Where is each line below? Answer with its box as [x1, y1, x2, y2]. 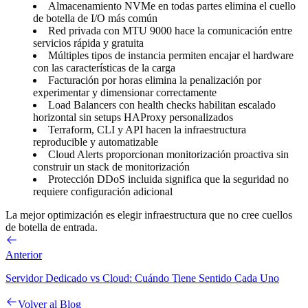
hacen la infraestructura [143, 123, 246, 135]
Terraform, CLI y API [48, 123, 143, 135]
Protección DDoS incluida [48, 173, 162, 185]
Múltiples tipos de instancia [48, 49, 166, 61]
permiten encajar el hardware [166, 49, 294, 61]
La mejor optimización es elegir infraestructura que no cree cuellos [5, 208, 292, 221]
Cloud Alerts [48, 148, 103, 160]
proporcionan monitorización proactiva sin [103, 148, 289, 160]
